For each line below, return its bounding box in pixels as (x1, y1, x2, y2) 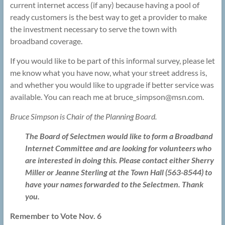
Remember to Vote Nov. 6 (10, 211, 101, 221)
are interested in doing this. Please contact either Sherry (25, 155, 214, 165)
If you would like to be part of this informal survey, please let (10, 56, 215, 66)
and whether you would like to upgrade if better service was (10, 80, 214, 90)
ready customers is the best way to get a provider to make (10, 12, 207, 22)
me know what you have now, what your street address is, (10, 68, 207, 78)
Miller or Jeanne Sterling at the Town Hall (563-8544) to (25, 167, 212, 177)
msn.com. (171, 92, 204, 102)
